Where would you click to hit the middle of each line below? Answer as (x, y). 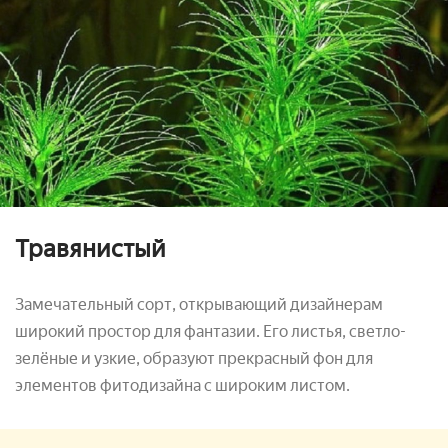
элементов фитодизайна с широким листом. (182, 386)
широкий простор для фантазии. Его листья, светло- (210, 332)
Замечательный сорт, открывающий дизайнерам (199, 305)
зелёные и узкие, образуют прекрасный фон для (194, 359)
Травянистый (90, 249)
